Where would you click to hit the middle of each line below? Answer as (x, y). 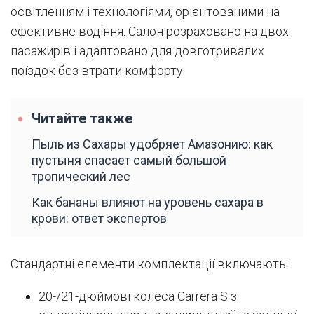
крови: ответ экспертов (99, 219)
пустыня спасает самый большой (129, 161)
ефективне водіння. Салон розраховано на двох (150, 32)
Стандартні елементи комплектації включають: (149, 264)
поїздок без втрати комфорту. (98, 71)
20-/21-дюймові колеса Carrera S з (138, 296)
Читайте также (82, 119)
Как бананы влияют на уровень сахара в (148, 203)
